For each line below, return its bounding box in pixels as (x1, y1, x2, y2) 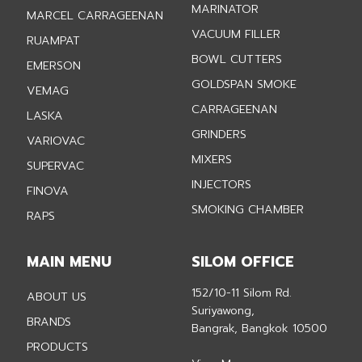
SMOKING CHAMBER (192, 200, 305, 218)
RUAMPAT (27, 31, 81, 49)
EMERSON (27, 56, 82, 74)
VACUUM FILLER (192, 24, 281, 43)
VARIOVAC (27, 131, 86, 149)
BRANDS (27, 312, 72, 330)
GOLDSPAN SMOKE (192, 74, 297, 93)
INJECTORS (192, 175, 252, 193)
